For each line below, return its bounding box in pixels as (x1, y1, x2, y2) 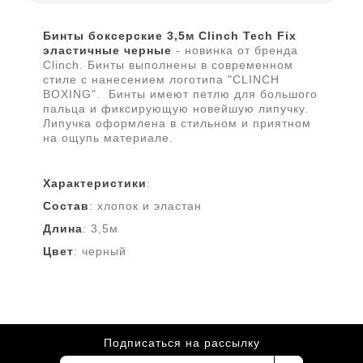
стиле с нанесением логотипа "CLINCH (43, 73, 280, 86)
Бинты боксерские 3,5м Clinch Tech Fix (43, 29, 297, 42)
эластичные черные (43, 44, 173, 57)
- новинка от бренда (172, 44, 299, 57)
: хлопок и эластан (89, 199, 203, 212)
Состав (43, 199, 90, 212)
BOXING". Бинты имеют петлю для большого (43, 88, 318, 100)
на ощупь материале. (43, 131, 174, 144)
